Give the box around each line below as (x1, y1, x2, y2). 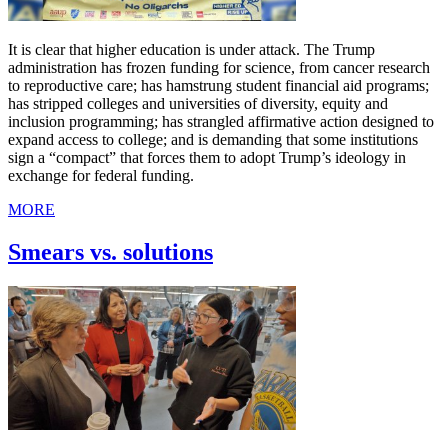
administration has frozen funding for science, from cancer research (8, 59, 430, 77)
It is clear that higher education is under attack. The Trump (8, 41, 375, 59)
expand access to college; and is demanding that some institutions (8, 131, 418, 149)
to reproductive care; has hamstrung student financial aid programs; (8, 77, 429, 95)
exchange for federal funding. (8, 167, 194, 185)
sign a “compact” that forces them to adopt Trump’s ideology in (8, 149, 406, 167)
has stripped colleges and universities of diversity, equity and (8, 95, 388, 113)
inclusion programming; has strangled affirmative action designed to (8, 113, 434, 131)
